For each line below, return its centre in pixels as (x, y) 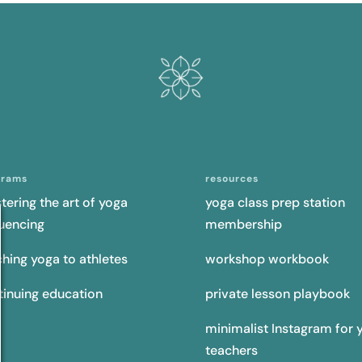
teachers (231, 350)
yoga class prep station (275, 202)
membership (243, 224)
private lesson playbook (277, 293)
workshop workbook (267, 259)
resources (232, 178)
